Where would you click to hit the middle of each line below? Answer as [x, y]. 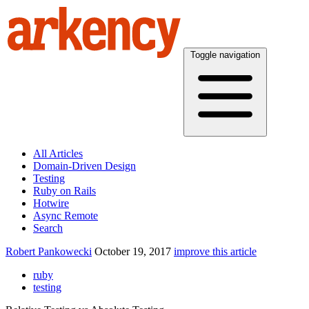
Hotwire [51, 203]
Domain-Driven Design [84, 166]
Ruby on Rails [64, 191]
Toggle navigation [225, 55]
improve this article [215, 251]
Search [48, 228]
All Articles [58, 153]
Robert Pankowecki [49, 251]
